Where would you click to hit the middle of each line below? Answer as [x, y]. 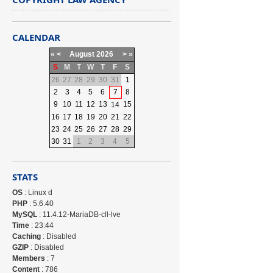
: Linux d [38, 193]
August [82, 54]
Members [29, 258]
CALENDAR [37, 37]
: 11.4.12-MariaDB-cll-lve [79, 214]
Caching [27, 236]
